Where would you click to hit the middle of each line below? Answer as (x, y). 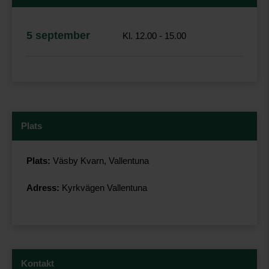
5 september (58, 35)
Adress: (43, 188)
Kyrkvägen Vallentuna (103, 188)
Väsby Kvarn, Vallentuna (100, 161)
